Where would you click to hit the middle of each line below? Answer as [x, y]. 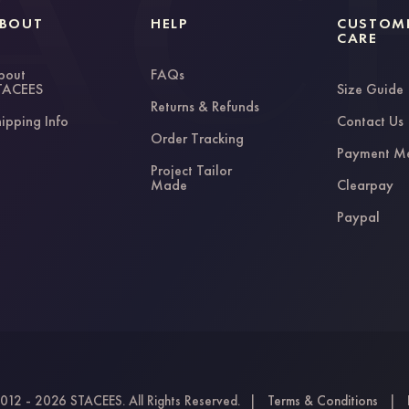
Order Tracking [198, 138]
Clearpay [366, 184]
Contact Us [371, 121]
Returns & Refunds [205, 106]
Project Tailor [192, 170]
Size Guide [371, 89]
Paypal [359, 216]
